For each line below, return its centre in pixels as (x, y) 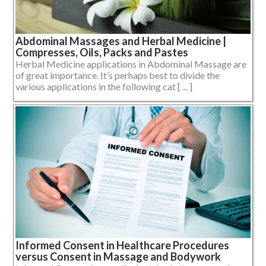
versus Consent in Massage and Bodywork (118, 257)
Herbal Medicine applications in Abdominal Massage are (131, 64)
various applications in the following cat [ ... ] (104, 86)
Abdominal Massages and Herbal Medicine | (121, 41)
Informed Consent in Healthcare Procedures (122, 246)
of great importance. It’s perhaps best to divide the (118, 75)
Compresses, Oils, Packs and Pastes (102, 52)
